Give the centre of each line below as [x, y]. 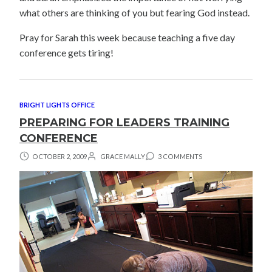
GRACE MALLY [122, 156]
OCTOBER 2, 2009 [60, 156]
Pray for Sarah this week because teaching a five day [127, 37]
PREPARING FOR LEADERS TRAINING [124, 122]
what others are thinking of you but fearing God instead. [134, 12]
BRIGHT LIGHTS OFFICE [57, 104]
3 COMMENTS [181, 156]
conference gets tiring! [66, 52]
